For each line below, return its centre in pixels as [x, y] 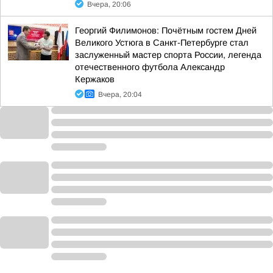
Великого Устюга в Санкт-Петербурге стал [162, 43]
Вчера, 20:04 [120, 94]
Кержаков [95, 79]
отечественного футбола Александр [150, 67]
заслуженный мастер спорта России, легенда [168, 55]
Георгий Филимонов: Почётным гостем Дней [166, 30]
